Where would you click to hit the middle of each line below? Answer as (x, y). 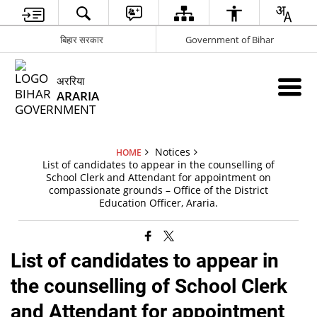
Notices (173, 152)
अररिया (71, 81)
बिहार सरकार (81, 39)
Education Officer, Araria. (158, 203)
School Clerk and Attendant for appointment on (158, 177)
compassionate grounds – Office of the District (158, 190)
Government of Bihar (230, 39)
